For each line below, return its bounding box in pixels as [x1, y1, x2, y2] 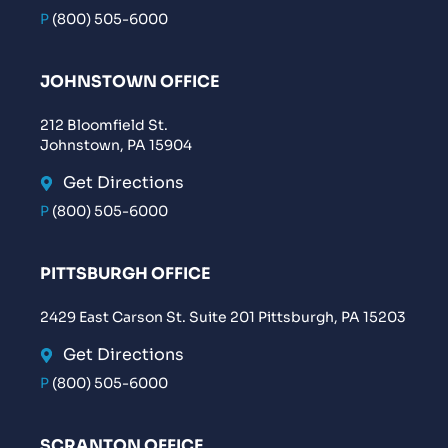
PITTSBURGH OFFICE [40, 263, 211, 285]
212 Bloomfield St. [40, 116, 168, 135]
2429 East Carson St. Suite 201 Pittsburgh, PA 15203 [40, 308, 406, 327]
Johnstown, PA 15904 [40, 136, 192, 155]
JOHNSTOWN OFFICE [40, 71, 220, 93]
